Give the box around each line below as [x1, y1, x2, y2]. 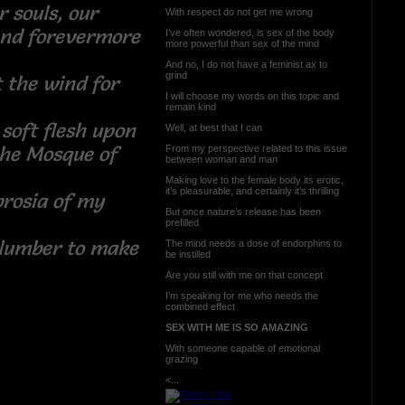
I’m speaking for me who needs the [165, 289, 318, 301]
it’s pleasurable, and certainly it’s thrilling [165, 184, 339, 196]
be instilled [165, 248, 211, 259]
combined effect [165, 300, 235, 312]
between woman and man [165, 153, 278, 165]
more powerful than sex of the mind [165, 37, 319, 49]
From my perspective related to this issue [165, 142, 347, 154]
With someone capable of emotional [165, 342, 320, 353]
